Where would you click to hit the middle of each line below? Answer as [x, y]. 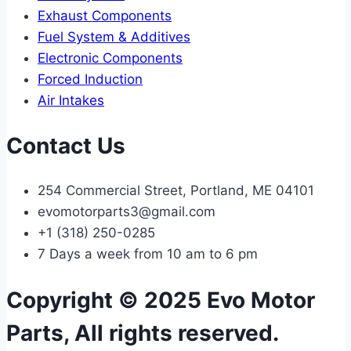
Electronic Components [110, 58]
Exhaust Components [105, 15]
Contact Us [66, 146]
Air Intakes [71, 100]
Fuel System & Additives [114, 36]
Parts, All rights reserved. [143, 333]
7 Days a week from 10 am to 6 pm [148, 254]
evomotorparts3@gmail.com [127, 212]
